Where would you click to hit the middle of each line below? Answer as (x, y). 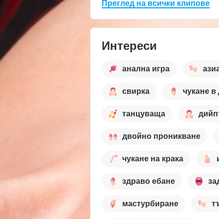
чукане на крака (153, 159)
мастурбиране (150, 204)
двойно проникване (161, 136)
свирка (136, 91)
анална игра (146, 69)
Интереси (129, 45)
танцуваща (144, 114)
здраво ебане (149, 181)
